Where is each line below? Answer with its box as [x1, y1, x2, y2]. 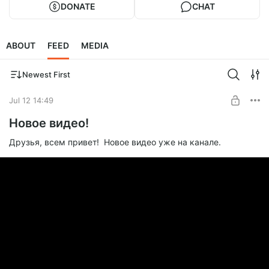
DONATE [60, 1, 95, 12]
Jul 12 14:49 [9, 95, 53, 105]
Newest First [22, 70, 70, 80]
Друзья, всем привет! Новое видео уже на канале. [9, 137, 223, 148]
